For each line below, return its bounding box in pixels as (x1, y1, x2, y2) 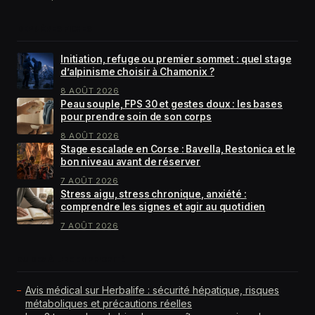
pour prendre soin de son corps (60, 110, 212, 122)
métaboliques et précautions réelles (25, 297, 192, 309)
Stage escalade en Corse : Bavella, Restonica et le (60, 143, 296, 155)
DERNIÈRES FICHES (17, 22, 93, 34)
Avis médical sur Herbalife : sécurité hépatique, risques (25, 283, 279, 296)
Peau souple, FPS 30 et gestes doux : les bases (60, 98, 283, 110)
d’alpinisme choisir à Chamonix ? (60, 65, 214, 77)
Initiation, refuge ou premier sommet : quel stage (60, 53, 292, 65)
